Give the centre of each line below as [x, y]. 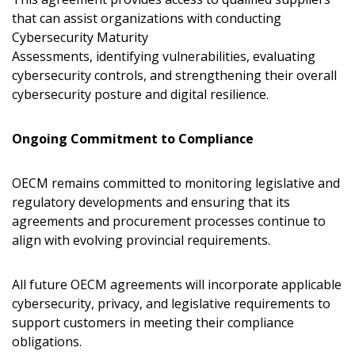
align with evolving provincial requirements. [143, 240]
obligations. [48, 342]
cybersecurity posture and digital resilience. [142, 94]
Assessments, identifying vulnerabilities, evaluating [164, 56]
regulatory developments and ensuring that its [151, 202]
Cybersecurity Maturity [80, 37]
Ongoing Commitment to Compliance [133, 139]
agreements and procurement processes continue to [169, 221]
